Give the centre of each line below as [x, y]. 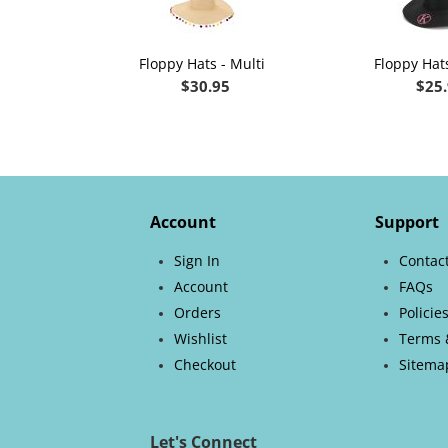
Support [407, 222]
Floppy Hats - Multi [202, 64]
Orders [197, 313]
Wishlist [200, 339]
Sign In [197, 261]
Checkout [205, 365]
